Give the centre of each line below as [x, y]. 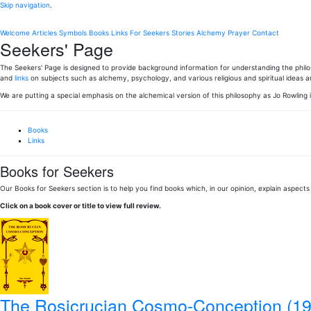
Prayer [239, 33]
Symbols [73, 33]
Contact [266, 33]
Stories [183, 33]
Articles [44, 33]
